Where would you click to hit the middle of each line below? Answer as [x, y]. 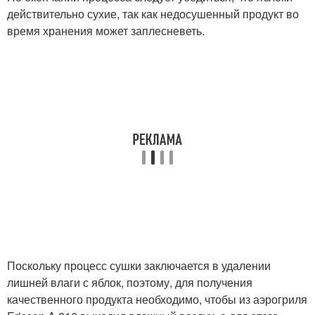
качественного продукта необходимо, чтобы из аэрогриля [157, 300]
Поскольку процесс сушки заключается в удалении [139, 266]
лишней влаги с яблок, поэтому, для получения [130, 283]
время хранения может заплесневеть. [106, 31]
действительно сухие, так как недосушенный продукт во [153, 14]
